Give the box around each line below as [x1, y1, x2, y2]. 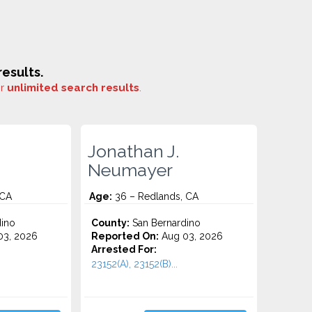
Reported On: [91, 231, 159, 242]
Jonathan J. [88, 141, 180, 162]
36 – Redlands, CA [112, 191, 199, 202]
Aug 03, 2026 [159, 231, 224, 242]
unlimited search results [7, 81, 139, 94]
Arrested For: [91, 244, 157, 255]
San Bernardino [130, 217, 201, 228]
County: [91, 217, 130, 228]
